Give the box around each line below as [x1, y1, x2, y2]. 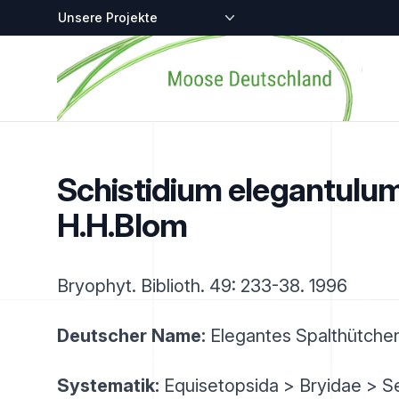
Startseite [56, 37, 118, 54]
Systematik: [57, 375, 159, 396]
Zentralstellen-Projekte [56, 7, 201, 25]
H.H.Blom [57, 206, 187, 245]
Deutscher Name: [57, 325, 206, 346]
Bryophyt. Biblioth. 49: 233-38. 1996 [57, 275, 347, 297]
